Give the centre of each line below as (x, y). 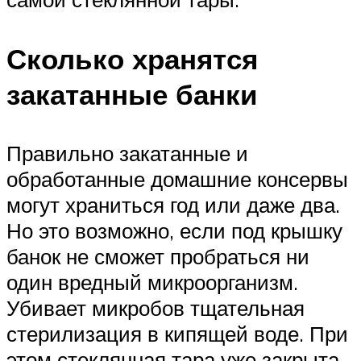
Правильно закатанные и (127, 153)
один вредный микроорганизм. (152, 282)
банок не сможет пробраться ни (158, 256)
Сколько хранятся (132, 58)
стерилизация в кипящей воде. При (177, 333)
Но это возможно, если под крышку (174, 230)
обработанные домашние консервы (177, 178)
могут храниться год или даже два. (173, 204)
